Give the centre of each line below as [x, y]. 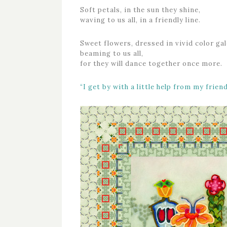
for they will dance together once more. [151, 64]
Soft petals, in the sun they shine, [140, 10]
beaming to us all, [112, 53]
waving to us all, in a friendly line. [140, 20]
